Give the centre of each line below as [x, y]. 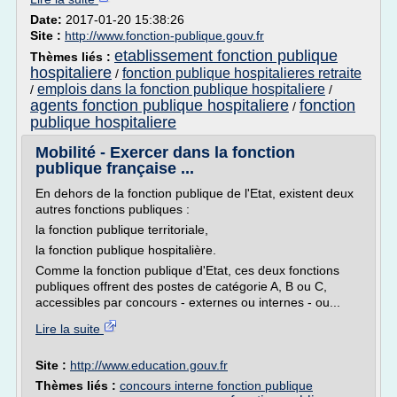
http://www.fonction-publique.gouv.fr [164, 35]
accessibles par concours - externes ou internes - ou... [188, 302]
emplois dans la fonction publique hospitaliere [181, 89]
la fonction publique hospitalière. [126, 250]
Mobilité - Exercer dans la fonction [165, 152]
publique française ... [115, 168]
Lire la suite [70, 329]
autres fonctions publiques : [113, 209]
